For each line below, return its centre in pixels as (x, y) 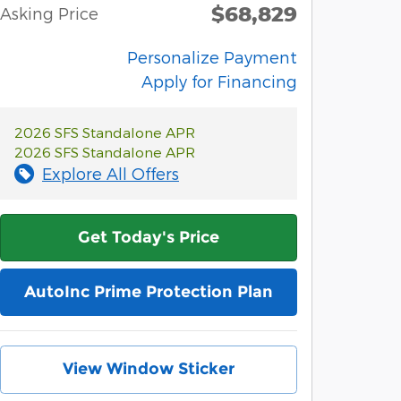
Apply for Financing (219, 81)
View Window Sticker (149, 369)
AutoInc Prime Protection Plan (149, 292)
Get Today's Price (149, 238)
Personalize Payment (212, 57)
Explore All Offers (111, 173)
